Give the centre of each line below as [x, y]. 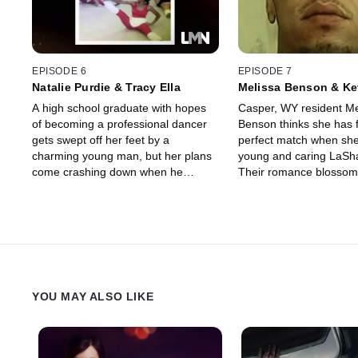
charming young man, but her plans [122, 155]
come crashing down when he [107, 171]
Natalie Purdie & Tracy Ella [106, 87]
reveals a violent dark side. [99, 187]
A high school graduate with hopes [119, 107]
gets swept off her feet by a [101, 139]
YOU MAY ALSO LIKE [93, 296]
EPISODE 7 [265, 71]
